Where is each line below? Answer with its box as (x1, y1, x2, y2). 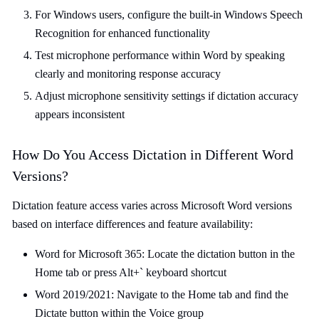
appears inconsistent (35, 108, 125, 120)
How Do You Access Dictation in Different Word (12, 147, 293, 162)
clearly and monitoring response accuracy (35, 68, 221, 80)
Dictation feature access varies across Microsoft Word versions (12, 199, 292, 211)
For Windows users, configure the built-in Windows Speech (35, 9, 303, 21)
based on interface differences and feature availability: (12, 218, 253, 230)
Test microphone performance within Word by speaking (35, 49, 285, 61)
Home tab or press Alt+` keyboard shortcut (35, 266, 226, 278)
